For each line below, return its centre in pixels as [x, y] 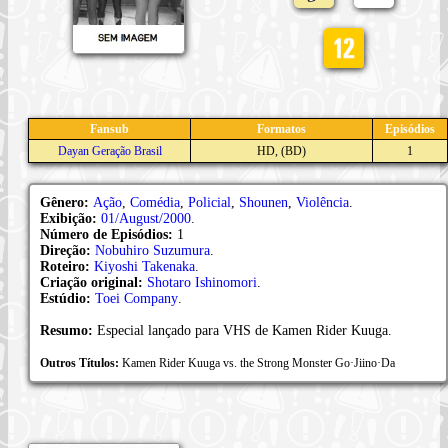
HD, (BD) [281, 150]
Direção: [67, 250]
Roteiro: [67, 266]
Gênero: [66, 202]
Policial [209, 202]
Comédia [155, 202]
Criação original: [93, 282]
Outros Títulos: [81, 362]
